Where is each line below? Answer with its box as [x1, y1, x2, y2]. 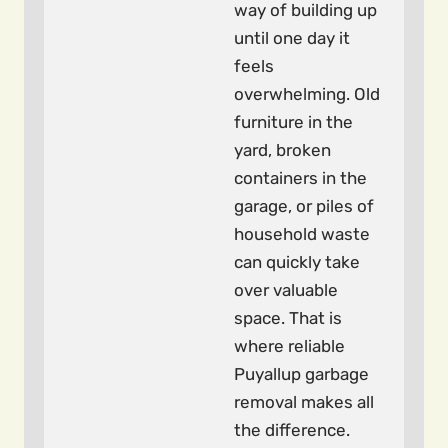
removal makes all [234, 392, 374, 412]
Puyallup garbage [234, 364, 369, 384]
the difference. [234, 420, 350, 440]
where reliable [234, 336, 345, 356]
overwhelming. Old [234, 84, 380, 104]
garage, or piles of [234, 196, 374, 216]
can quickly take [234, 252, 360, 272]
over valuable [234, 280, 338, 300]
